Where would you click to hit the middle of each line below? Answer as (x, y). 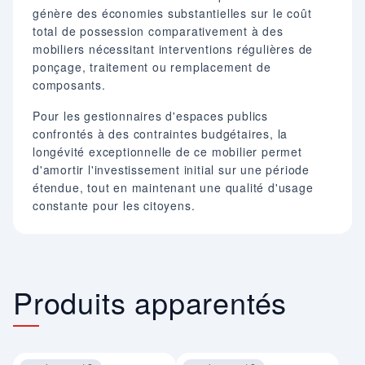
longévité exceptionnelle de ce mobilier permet (167, 152)
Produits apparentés (150, 302)
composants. (69, 85)
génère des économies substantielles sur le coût (172, 13)
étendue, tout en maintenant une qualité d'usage (173, 188)
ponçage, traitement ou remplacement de (152, 67)
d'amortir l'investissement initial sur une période (171, 170)
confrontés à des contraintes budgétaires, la (161, 134)
